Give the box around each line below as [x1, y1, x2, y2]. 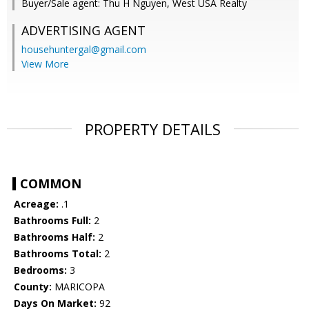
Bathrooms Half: [14, 230, 95, 244]
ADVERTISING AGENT [21, 22, 146, 39]
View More [21, 57, 69, 71]
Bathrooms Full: [14, 214, 91, 228]
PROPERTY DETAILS [85, 119, 221, 140]
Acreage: [14, 197, 59, 211]
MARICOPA [52, 280, 105, 294]
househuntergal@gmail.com [21, 43, 146, 57]
